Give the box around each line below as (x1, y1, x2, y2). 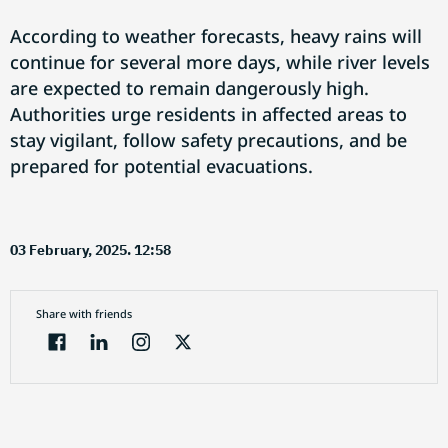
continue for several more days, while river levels (10, 50, 430, 74)
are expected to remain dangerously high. (10, 76, 369, 100)
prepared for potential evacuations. (10, 154, 313, 178)
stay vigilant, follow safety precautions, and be (10, 128, 407, 152)
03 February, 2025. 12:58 (10, 241, 171, 259)
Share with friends (36, 306, 132, 321)
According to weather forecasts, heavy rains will (10, 24, 422, 48)
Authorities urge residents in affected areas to (10, 102, 407, 126)
